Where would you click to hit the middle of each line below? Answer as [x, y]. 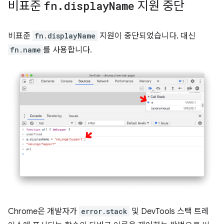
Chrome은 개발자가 [43, 211]
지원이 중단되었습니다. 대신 [146, 36]
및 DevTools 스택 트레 [169, 211]
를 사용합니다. [67, 50]
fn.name [25, 49]
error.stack [104, 211]
